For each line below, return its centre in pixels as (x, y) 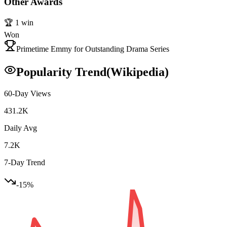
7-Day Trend (25, 163)
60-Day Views (27, 94)
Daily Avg (21, 128)
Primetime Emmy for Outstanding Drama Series (93, 49)
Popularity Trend (61, 72)
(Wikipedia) (138, 72)
